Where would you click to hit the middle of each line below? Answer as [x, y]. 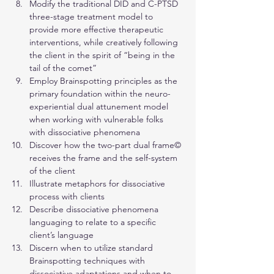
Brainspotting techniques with [88, 261]
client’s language [61, 235]
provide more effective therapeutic [98, 29]
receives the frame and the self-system [105, 158]
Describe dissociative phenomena [95, 209]
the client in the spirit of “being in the [103, 55]
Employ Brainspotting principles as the [105, 81]
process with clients [67, 196]
